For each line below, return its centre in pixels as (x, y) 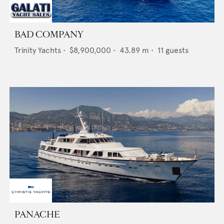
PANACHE (37, 215)
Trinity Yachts (38, 50)
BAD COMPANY (49, 35)
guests (177, 50)
